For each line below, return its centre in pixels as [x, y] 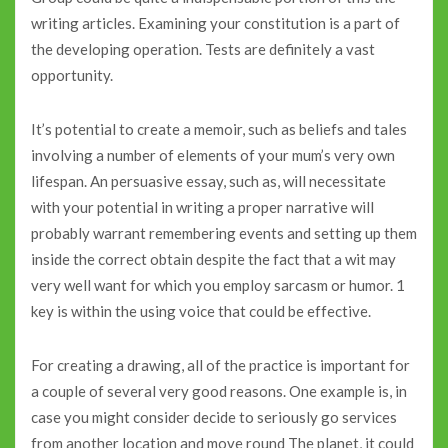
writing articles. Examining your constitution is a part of [215, 23]
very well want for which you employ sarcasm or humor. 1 [218, 285]
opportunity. [72, 75]
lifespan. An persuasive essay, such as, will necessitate [208, 181]
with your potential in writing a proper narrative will [202, 207]
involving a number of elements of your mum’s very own [213, 155]
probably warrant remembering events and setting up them [224, 233]
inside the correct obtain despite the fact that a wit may [213, 259]
